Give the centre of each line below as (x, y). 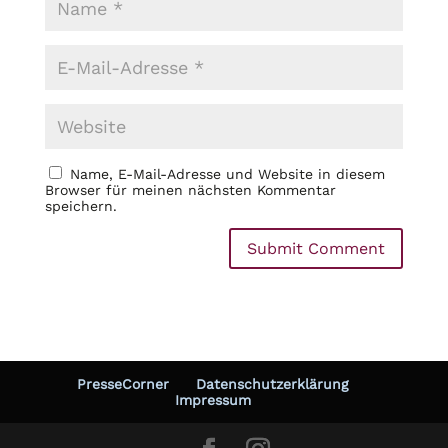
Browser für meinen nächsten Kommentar (190, 190)
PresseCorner (123, 384)
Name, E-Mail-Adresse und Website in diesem (227, 174)
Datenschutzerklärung (272, 384)
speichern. (80, 206)
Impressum (212, 400)
